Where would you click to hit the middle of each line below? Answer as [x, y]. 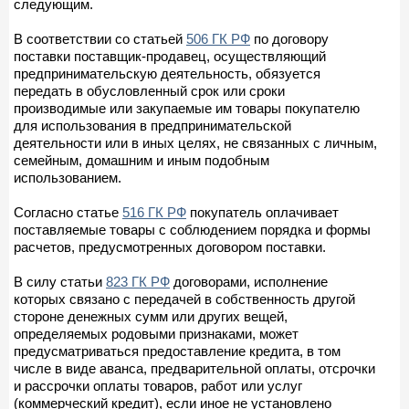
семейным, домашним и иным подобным [142, 160]
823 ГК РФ [138, 281]
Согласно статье [68, 212]
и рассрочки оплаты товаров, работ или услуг [158, 385]
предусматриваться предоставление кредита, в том [177, 351]
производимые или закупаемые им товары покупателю [187, 108]
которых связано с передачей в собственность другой [184, 299]
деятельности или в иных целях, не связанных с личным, [195, 142]
